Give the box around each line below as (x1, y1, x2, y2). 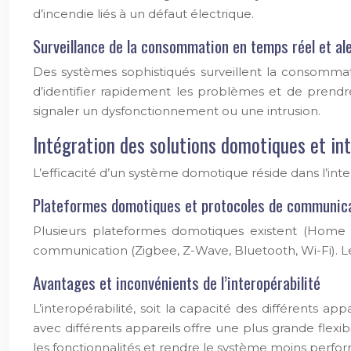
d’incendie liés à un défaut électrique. (33, 6, 254, 21)
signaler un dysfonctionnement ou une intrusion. (33, 103, 320, 118)
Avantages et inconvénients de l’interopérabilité (33, 270, 320, 295)
